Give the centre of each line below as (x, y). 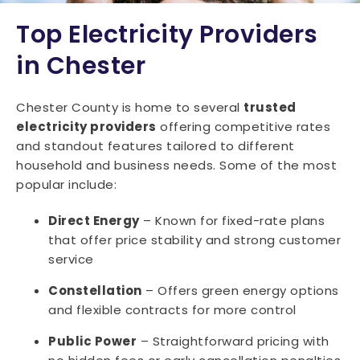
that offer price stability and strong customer (194, 240)
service (71, 260)
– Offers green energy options (240, 291)
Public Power (92, 342)
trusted (270, 108)
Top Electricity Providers (167, 35)
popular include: (66, 185)
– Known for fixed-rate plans (232, 221)
